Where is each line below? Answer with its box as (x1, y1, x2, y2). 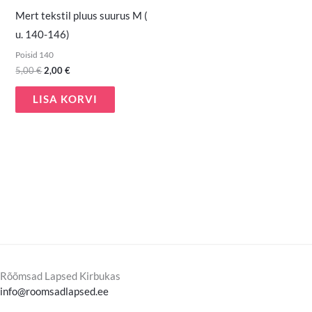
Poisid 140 (15, 49, 54, 60)
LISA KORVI (33, 93, 98, 105)
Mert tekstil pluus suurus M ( (15, 10, 148, 22)
